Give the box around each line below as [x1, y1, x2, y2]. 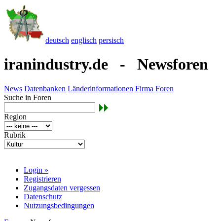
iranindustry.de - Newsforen [4, 55, 208, 74]
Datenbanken [24, 84, 66, 93]
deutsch [45, 36, 69, 44]
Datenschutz [24, 192, 62, 201]
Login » [24, 166, 48, 175]
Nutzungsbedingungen [24, 201, 94, 210]
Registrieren [24, 175, 61, 184]
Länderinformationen [68, 84, 133, 93]
